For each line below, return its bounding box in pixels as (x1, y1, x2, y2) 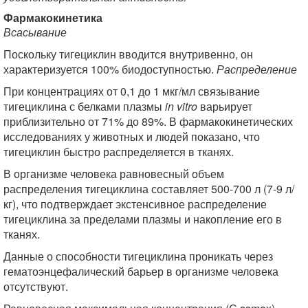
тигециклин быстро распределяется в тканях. (3, 144, 234, 159)
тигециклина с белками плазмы (3, 98, 165, 114)
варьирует (200, 98, 252, 114)
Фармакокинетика (3, 10, 102, 25)
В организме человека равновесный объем (3, 166, 224, 181)
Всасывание (3, 24, 67, 40)
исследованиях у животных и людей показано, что (3, 129, 260, 144)
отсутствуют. (3, 278, 68, 294)
